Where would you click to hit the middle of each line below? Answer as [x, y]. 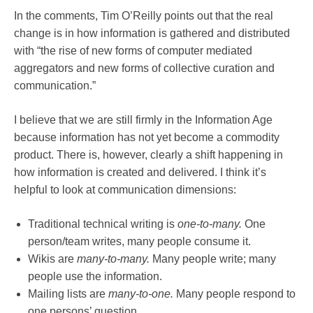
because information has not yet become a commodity [147, 137]
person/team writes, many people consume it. [139, 241]
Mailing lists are [68, 294]
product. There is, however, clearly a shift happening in [148, 155]
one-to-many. [210, 224]
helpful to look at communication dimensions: [125, 190]
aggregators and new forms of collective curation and [144, 68]
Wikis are [52, 259]
